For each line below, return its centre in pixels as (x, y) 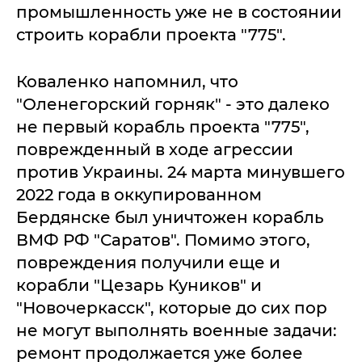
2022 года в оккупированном (139, 195)
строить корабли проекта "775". (151, 35)
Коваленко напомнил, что (127, 82)
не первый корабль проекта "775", (163, 127)
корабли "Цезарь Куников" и (139, 285)
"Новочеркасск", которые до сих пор (172, 308)
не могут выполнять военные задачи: (177, 330)
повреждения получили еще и (148, 263)
